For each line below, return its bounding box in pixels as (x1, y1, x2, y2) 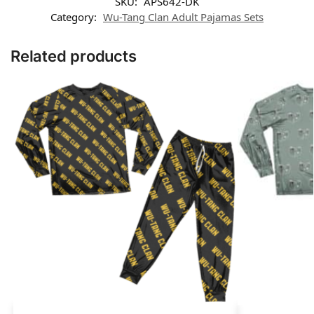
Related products (11, 46, 137, 65)
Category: (50, 9, 100, 24)
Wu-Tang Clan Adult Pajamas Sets (103, 9, 264, 24)
